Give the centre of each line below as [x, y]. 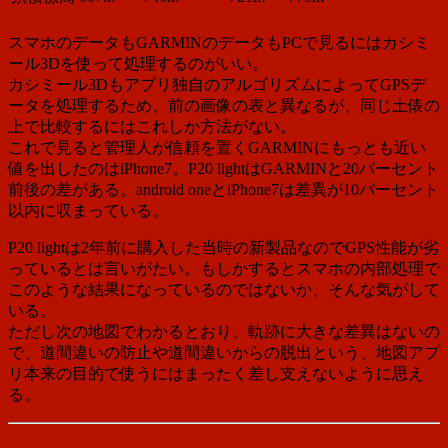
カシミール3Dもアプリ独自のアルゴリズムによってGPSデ [217, 84]
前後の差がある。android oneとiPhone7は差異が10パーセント [223, 189]
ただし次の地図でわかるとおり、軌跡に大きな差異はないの [224, 331]
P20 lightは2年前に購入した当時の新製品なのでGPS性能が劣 [223, 247]
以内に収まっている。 [88, 210]
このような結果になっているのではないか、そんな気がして [224, 289]
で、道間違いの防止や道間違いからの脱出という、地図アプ [224, 352]
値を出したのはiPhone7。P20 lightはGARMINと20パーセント [223, 168]
